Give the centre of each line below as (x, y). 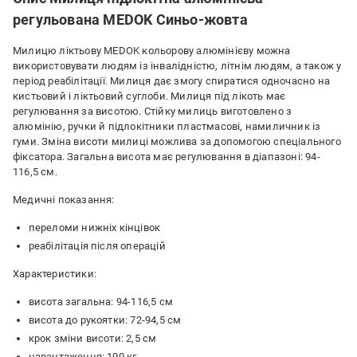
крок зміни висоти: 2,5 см (92, 338)
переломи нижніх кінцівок (94, 228)
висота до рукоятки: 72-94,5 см (105, 320)
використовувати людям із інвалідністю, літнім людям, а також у (177, 66)
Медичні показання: (64, 200)
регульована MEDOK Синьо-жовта (130, 20)
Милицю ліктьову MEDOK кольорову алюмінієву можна (152, 51)
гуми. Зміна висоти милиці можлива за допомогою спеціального (177, 141)
